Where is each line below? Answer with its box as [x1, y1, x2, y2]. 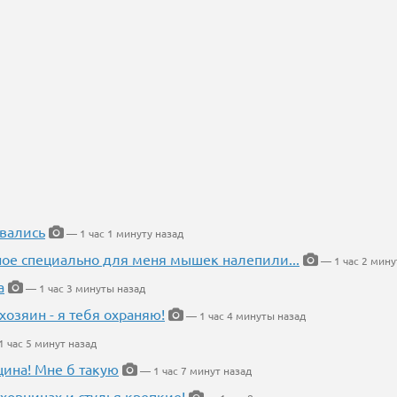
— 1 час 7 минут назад [137, 363, 252, 378]
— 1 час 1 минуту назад [64, 226, 183, 241]
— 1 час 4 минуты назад [183, 308, 306, 323]
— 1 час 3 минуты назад [23, 281, 145, 296]
